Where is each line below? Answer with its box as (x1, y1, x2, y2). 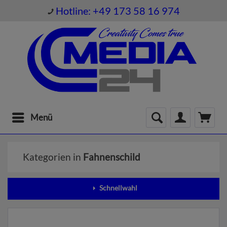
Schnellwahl (98, 183, 137, 192)
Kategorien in (23, 150, 83, 163)
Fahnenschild (83, 150, 140, 163)
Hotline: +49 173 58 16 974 (56, 4, 180, 17)
